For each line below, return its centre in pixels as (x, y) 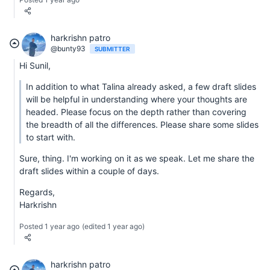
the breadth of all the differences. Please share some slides (142, 125)
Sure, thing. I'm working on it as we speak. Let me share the (137, 159)
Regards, (37, 192)
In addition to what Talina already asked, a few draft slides (141, 87)
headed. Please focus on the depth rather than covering (136, 112)
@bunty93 (68, 49)
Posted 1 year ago (49, 227)
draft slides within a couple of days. (89, 171)
